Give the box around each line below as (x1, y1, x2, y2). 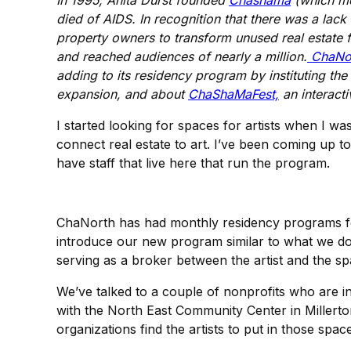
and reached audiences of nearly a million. (56, 49, 307, 65)
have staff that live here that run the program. (56, 155, 330, 172)
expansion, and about (56, 86, 188, 103)
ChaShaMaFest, (188, 86, 279, 103)
